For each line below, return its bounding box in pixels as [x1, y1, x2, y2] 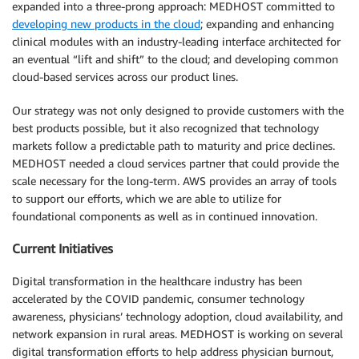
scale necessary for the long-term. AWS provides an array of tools [12, 173, 337, 188]
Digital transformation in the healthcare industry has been [12, 273, 302, 288]
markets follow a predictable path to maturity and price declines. [12, 138, 335, 152]
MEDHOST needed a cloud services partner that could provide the [12, 155, 339, 170]
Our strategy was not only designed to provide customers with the [12, 103, 344, 117]
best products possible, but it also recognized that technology [12, 120, 319, 135]
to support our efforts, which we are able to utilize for [12, 191, 281, 205]
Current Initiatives [12, 240, 113, 257]
